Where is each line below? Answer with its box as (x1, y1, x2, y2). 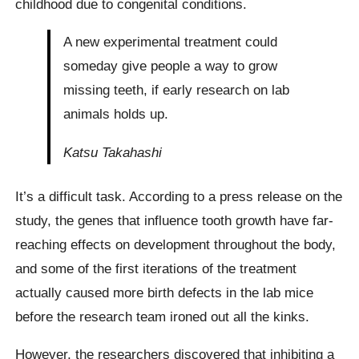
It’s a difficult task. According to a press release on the (15, 188, 343, 204)
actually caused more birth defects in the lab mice (15, 284, 314, 301)
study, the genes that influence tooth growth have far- (15, 212, 334, 228)
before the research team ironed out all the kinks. (15, 308, 310, 325)
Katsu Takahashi (63, 143, 163, 160)
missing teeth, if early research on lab (63, 82, 290, 99)
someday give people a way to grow (63, 58, 278, 75)
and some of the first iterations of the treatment (15, 260, 297, 276)
